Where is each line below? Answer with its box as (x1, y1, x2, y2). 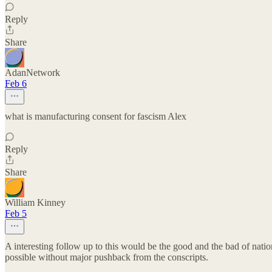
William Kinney (5, 197, 66, 208)
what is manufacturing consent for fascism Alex (5, 111, 186, 121)
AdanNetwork (5, 67, 60, 78)
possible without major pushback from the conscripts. (5, 252, 208, 262)
